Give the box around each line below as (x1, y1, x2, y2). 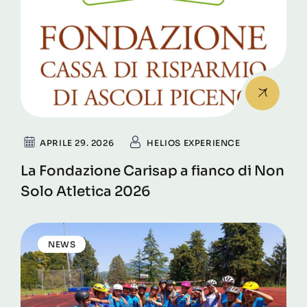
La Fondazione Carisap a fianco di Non (21, 162, 284, 180)
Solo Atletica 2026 (21, 182, 150, 200)
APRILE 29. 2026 (40, 137, 114, 148)
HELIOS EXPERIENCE (147, 137, 241, 148)
